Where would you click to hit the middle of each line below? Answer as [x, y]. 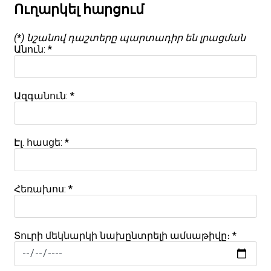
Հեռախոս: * [43, 189]
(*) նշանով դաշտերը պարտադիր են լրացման [130, 38]
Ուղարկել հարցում [79, 9]
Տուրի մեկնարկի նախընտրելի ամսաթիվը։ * [125, 235]
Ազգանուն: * [44, 96]
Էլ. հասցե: [39, 142]
